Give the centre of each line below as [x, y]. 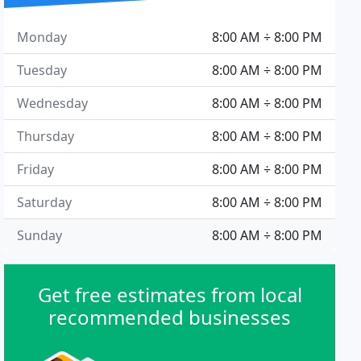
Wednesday [53, 103]
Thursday [46, 136]
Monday [42, 37]
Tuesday [42, 70]
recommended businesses [170, 317]
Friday [36, 169]
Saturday [45, 202]
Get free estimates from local [170, 295]
